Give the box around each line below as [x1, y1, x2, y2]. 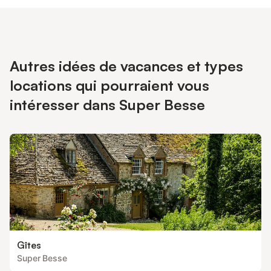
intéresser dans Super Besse [10, 96, 205, 114]
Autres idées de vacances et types [10, 57, 243, 75]
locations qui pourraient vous [10, 76, 209, 94]
